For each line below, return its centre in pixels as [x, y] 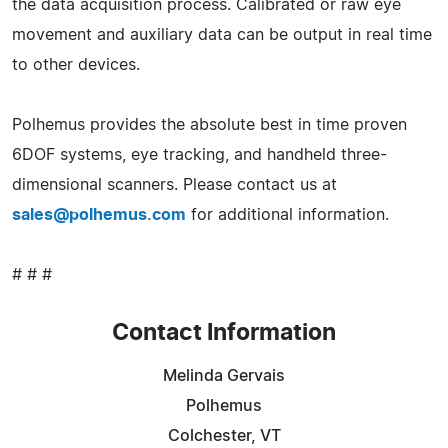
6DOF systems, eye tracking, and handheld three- [199, 154]
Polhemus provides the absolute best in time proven [209, 124]
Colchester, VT [224, 435]
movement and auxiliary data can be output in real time [222, 34]
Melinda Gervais [224, 375]
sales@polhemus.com [99, 214]
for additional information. [287, 214]
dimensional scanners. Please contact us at [174, 184]
